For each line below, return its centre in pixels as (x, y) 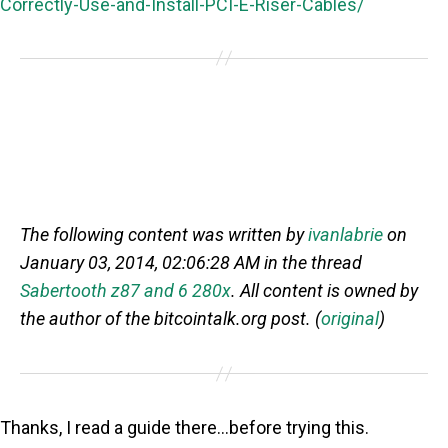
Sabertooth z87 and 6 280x (125, 291)
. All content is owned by (324, 291)
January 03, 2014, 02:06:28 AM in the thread (191, 263)
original (350, 319)
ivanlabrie (345, 235)
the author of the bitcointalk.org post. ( (170, 319)
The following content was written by (164, 235)
